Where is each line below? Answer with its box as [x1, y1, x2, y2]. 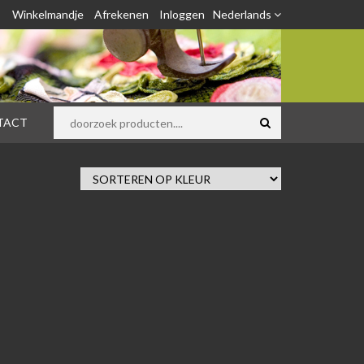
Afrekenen [94, 7, 149, 21]
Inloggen [159, 7, 205, 21]
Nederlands [213, 7, 274, 21]
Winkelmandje [12, 7, 84, 21]
